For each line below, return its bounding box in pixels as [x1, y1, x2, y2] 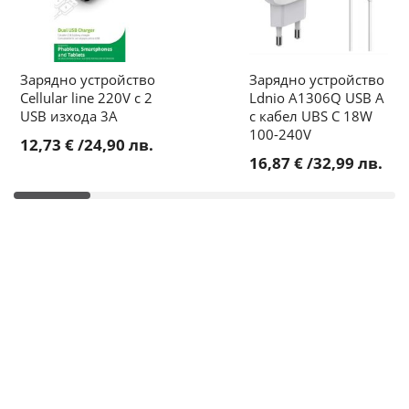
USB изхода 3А [20, 106, 118, 125]
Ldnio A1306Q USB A [248, 88, 384, 107]
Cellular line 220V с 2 [20, 88, 152, 107]
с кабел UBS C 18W [248, 106, 372, 125]
